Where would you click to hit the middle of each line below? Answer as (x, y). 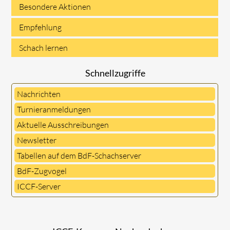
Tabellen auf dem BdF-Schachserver (79, 155)
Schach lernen (44, 47)
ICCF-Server (39, 186)
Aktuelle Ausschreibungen (63, 124)
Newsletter (37, 140)
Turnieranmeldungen (54, 109)
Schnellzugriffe (115, 73)
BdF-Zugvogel (42, 171)
